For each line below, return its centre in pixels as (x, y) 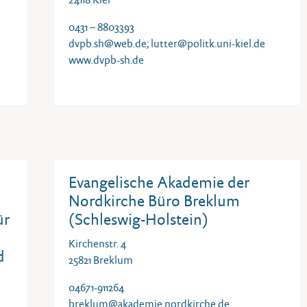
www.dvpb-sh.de (106, 60)
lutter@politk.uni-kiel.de (208, 44)
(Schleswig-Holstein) (138, 219)
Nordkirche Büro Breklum (154, 201)
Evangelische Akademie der (159, 182)
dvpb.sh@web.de (108, 44)
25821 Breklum (101, 260)
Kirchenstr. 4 (97, 244)
